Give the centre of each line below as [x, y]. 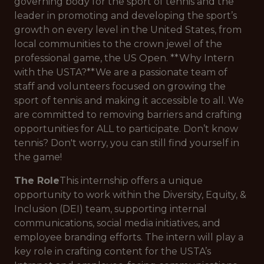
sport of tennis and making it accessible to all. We [129, 100]
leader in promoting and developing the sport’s [126, 16]
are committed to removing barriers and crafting [128, 115]
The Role [37, 181]
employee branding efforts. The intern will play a [129, 237]
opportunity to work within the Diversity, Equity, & [130, 195]
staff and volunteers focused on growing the [120, 86]
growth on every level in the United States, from [128, 30]
